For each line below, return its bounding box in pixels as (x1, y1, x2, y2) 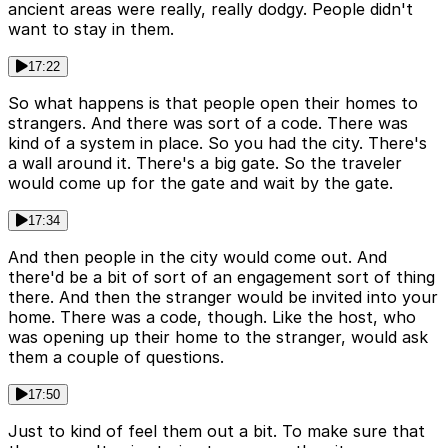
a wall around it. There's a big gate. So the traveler (8, 153, 402, 174)
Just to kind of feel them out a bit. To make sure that (8, 421, 425, 442)
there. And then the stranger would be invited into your (8, 287, 438, 308)
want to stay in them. (8, 19, 174, 40)
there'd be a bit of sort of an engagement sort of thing (8, 267, 435, 288)
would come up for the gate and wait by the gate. (8, 173, 393, 194)
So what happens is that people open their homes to (8, 93, 418, 114)
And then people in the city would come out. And (8, 247, 387, 268)
